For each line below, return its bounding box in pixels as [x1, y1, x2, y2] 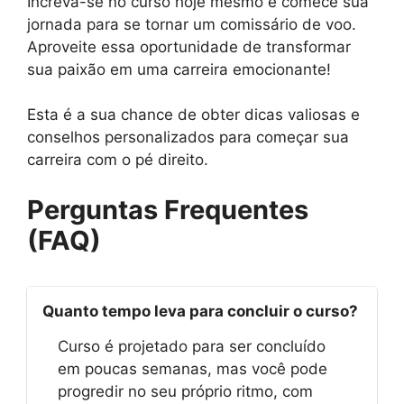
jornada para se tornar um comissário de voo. [27, 14, 356, 33]
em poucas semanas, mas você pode [58, 359, 327, 378]
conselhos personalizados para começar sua [27, 128, 349, 147]
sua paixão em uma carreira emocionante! [27, 60, 331, 78]
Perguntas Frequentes [27, 193, 308, 225]
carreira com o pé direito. [27, 151, 208, 170]
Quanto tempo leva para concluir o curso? [42, 301, 358, 320]
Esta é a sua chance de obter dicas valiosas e [27, 106, 360, 124]
